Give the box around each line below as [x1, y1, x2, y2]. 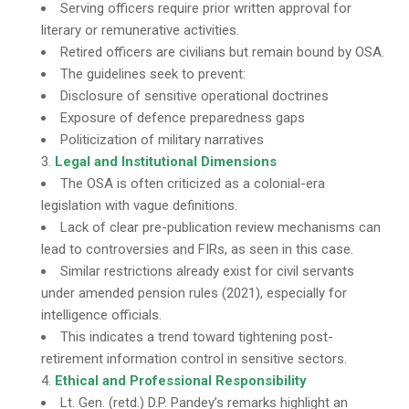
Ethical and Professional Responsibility [55, 372, 307, 389]
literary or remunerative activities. [41, 22, 239, 38]
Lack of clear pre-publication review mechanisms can [60, 219, 381, 236]
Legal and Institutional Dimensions [55, 153, 277, 170]
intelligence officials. [41, 307, 162, 323]
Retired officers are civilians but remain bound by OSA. [60, 44, 384, 60]
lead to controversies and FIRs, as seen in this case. [41, 241, 353, 257]
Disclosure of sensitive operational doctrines [60, 88, 329, 104]
